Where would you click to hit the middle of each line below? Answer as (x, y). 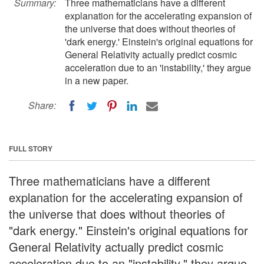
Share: (42, 105)
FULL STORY (31, 148)
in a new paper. (97, 80)
